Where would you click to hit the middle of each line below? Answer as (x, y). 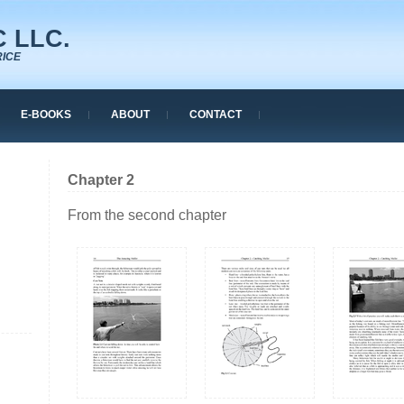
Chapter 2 (101, 179)
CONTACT (216, 114)
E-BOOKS (46, 114)
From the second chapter (147, 215)
